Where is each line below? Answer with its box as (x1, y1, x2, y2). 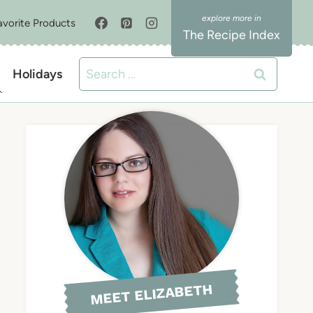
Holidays (12, 66, 62, 82)
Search (78, 59, 117, 75)
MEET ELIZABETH (89, 280, 214, 308)
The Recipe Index (183, 27, 280, 43)
